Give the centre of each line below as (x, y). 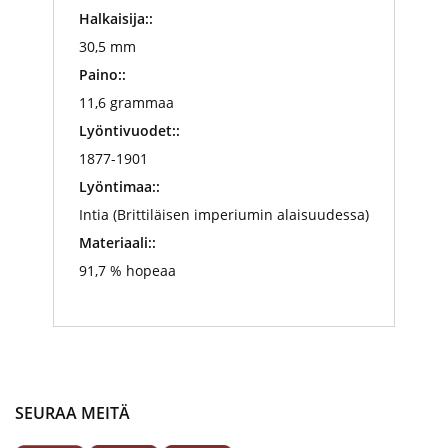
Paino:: (102, 74)
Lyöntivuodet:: (129, 130)
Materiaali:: (117, 242)
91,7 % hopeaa (127, 270)
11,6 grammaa (126, 102)
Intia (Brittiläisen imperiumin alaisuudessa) (224, 214)
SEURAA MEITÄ (72, 412)
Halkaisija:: (116, 18)
